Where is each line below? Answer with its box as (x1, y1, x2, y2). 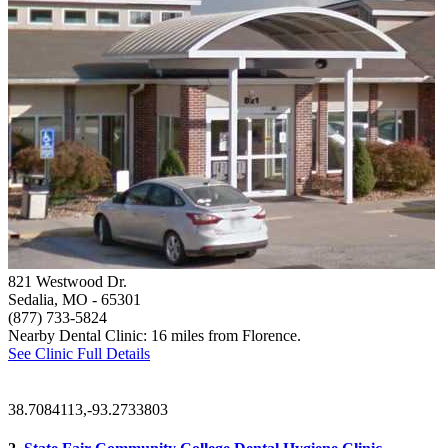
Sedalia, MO (8, 291, 88, 309)
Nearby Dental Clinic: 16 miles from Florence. (8, 327, 301, 345)
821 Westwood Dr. (8, 273, 127, 291)
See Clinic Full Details (8, 345, 150, 363)
